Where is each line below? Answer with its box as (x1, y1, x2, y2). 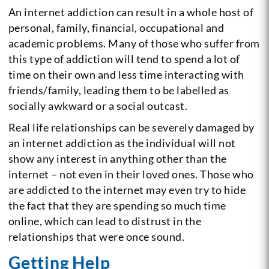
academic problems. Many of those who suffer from (8, 36, 260, 50)
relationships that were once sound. (8, 229, 185, 243)
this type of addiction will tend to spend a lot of (8, 52, 240, 65)
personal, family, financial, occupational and (8, 20, 225, 34)
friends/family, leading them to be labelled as (8, 83, 229, 97)
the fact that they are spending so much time (8, 198, 226, 212)
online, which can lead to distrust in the (8, 214, 202, 228)
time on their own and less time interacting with (8, 67, 244, 81)
